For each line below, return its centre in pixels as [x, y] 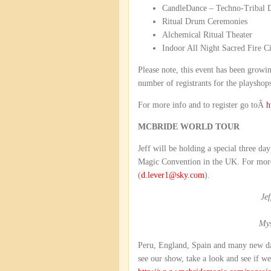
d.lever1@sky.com [173, 175]
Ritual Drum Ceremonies [205, 21]
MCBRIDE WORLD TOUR [189, 127]
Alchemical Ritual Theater [207, 35]
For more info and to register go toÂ [202, 105]
